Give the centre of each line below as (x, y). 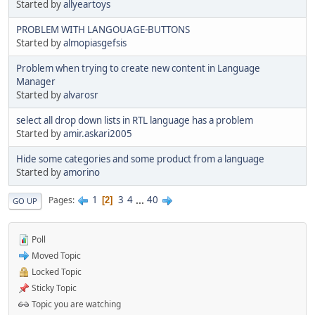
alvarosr (81, 95)
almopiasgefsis (95, 43)
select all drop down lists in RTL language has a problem (135, 120)
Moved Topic (55, 255)
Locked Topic (56, 271)
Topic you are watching (75, 304)
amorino (82, 172)
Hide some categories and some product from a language (140, 159)
